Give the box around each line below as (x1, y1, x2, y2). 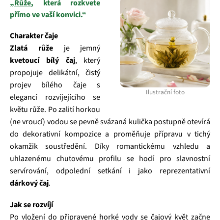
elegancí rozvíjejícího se (10, 92, 101, 103)
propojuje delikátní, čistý (10, 67, 101, 78)
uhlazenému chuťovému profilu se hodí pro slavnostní (10, 153, 210, 164)
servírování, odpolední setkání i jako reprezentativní (10, 165, 210, 176)
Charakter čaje (10, 30, 58, 41)
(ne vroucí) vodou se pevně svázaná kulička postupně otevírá (10, 116, 210, 127)
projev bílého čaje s (10, 80, 101, 90)
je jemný (53, 43, 101, 54)
